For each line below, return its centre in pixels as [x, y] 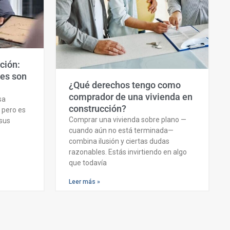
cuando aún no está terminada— [121, 131]
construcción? [98, 109]
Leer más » [84, 182]
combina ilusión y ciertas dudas [119, 141]
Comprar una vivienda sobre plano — [128, 120]
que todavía [88, 163]
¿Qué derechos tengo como [125, 85]
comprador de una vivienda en [131, 97]
